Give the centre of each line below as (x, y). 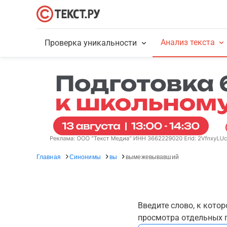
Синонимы (85, 156)
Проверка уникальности (91, 43)
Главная (49, 156)
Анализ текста (187, 42)
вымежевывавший (152, 156)
